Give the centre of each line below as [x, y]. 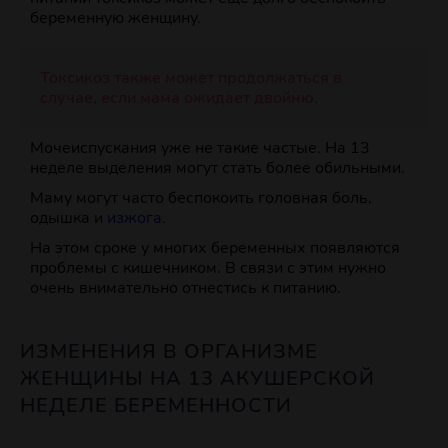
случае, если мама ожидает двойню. [179, 98]
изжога [134, 218]
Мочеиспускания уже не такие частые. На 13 [200, 148]
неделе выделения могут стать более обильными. [217, 168]
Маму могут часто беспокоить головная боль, [201, 198]
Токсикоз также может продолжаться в [191, 78]
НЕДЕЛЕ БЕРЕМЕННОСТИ [156, 406]
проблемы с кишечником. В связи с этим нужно [208, 268]
